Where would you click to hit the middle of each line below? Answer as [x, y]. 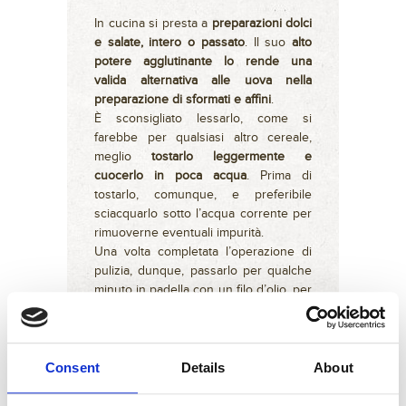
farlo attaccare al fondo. [159, 348]
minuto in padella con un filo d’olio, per [203, 290]
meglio [123, 157]
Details [203, 367]
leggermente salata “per [203, 386]
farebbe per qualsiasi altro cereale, [203, 138]
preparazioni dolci [261, 24]
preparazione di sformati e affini [183, 100]
